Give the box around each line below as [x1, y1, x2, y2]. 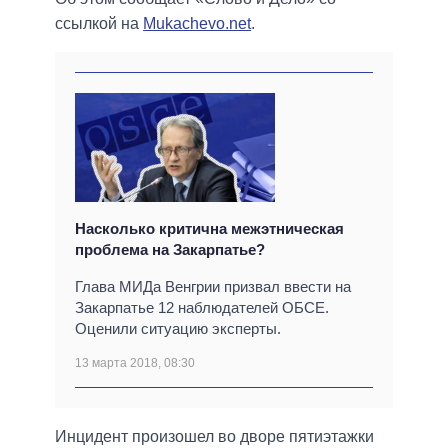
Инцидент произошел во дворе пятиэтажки [55, 427, 374, 445]
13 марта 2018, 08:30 [75, 355, 195, 370]
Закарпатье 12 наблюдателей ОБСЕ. [75, 298, 329, 316]
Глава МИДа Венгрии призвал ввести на [75, 277, 351, 295]
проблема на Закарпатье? [75, 240, 265, 258]
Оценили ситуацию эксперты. [75, 319, 281, 337]
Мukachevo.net [143, 15, 251, 33]
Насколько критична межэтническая [75, 219, 344, 237]
